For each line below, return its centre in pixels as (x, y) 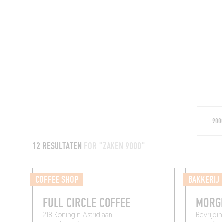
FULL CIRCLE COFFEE (87, 203)
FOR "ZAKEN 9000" (115, 146)
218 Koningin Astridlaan (78, 216)
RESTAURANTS (188, 44)
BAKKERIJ (203, 180)
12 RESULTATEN (58, 146)
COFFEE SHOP (57, 180)
